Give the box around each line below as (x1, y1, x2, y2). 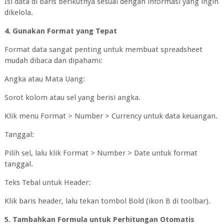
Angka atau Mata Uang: (4, 74, 85, 83)
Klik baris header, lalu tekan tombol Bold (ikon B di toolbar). (4, 196, 210, 205)
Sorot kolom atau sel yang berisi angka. (4, 92, 140, 102)
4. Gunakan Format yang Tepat (4, 26, 117, 35)
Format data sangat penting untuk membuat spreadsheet (4, 44, 202, 54)
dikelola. (4, 7, 33, 17)
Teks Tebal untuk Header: (4, 177, 90, 187)
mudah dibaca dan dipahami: (4, 55, 102, 65)
